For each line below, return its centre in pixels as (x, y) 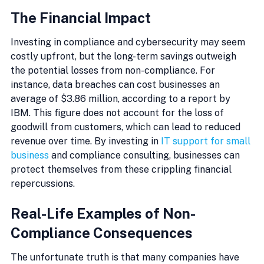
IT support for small (207, 141)
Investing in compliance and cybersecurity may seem (129, 42)
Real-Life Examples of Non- (103, 214)
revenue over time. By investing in (86, 141)
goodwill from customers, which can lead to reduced (127, 127)
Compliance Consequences (102, 233)
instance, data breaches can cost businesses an (116, 84)
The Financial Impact (81, 18)
